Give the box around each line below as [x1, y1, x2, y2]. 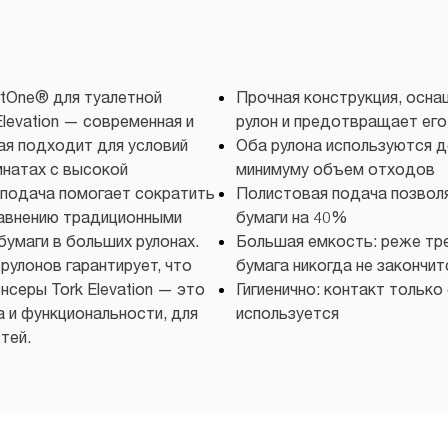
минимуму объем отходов [236, 159, 435, 179]
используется [236, 303, 339, 323]
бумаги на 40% [236, 207, 348, 227]
